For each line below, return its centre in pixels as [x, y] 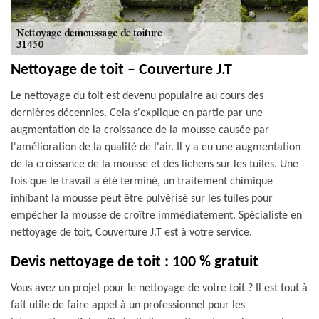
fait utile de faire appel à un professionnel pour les [128, 305]
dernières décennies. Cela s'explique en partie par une [137, 113]
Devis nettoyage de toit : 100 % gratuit [135, 262]
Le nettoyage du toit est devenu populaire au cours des [137, 96]
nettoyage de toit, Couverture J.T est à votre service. [131, 233]
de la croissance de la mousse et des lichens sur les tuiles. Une [155, 164]
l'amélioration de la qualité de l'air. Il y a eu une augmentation [156, 147]
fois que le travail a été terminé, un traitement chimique [142, 182]
